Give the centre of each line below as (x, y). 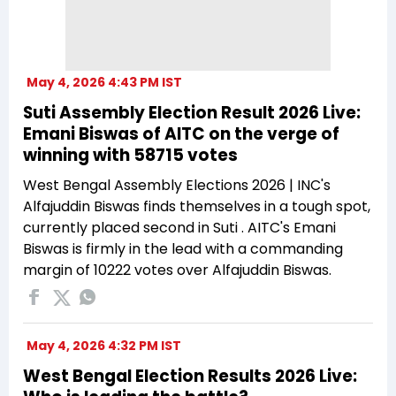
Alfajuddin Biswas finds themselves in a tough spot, (197, 206)
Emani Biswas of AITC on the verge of (181, 133)
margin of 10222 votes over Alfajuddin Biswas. (177, 270)
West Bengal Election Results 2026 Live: (190, 376)
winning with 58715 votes (130, 155)
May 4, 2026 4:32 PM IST (104, 345)
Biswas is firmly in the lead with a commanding (183, 248)
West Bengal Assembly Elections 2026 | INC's (177, 185)
